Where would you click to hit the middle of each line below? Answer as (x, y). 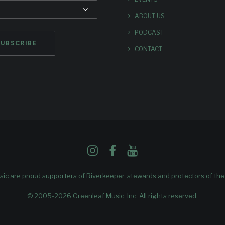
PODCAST (149, 32)
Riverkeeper (105, 176)
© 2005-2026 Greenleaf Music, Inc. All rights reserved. (113, 196)
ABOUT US (149, 16)
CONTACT (148, 49)
